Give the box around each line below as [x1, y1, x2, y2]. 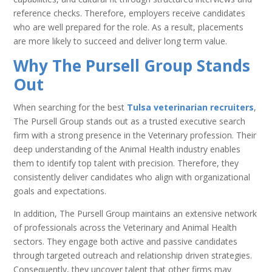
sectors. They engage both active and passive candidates [13, 235, 238, 247]
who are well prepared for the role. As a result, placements [13, 21, 244, 33]
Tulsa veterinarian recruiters [127, 101, 254, 113]
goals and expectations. [13, 185, 107, 197]
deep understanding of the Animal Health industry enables [13, 143, 241, 155]
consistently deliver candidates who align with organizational [13, 171, 251, 183]
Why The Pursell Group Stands [13, 54, 251, 76]
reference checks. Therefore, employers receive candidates [13, 7, 246, 19]
